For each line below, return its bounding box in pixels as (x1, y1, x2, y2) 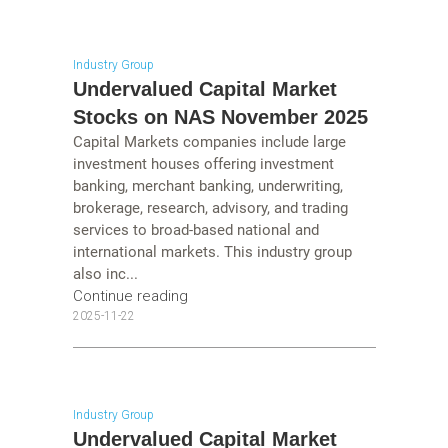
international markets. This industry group (72, 242, 352, 261)
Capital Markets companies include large (72, 132, 346, 151)
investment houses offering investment (72, 154, 334, 173)
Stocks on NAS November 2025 (72, 105, 368, 128)
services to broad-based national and (72, 220, 319, 239)
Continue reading (72, 286, 188, 305)
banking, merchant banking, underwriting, (72, 176, 343, 195)
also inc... (72, 264, 138, 283)
